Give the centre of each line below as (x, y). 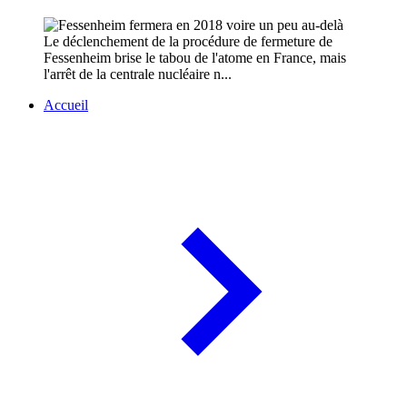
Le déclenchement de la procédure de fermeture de (188, 42)
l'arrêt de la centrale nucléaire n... (138, 74)
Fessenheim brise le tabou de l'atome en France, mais (195, 58)
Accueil (66, 105)
